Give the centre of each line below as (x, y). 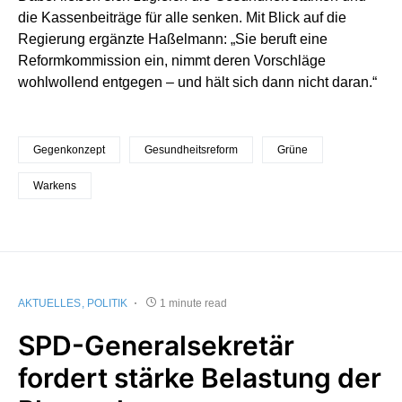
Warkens (55, 185)
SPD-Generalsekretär (156, 345)
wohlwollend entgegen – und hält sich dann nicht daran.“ (197, 82)
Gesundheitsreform (191, 149)
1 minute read (193, 303)
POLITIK (107, 303)
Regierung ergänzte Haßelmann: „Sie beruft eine (173, 39)
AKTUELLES (49, 303)
